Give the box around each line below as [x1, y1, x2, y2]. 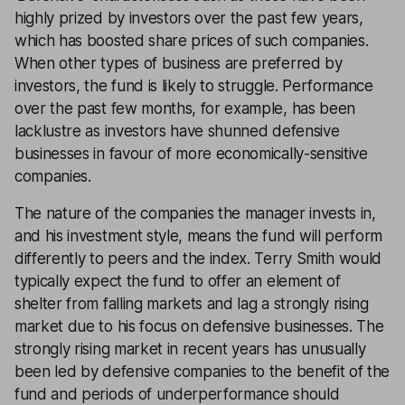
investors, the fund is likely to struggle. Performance [14, 77, 373, 95]
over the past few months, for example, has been [14, 99, 355, 118]
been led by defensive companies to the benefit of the [14, 363, 391, 381]
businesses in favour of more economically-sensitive [14, 145, 368, 163]
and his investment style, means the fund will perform [14, 227, 383, 245]
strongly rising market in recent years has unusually [14, 340, 366, 358]
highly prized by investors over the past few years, [14, 9, 363, 27]
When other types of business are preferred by [14, 54, 343, 72]
